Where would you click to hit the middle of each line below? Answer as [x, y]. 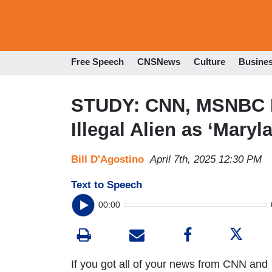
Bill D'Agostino [107, 159]
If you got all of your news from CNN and [169, 264]
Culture [209, 62]
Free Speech [97, 62]
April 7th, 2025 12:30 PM [206, 159]
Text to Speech [107, 185]
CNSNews [159, 62]
